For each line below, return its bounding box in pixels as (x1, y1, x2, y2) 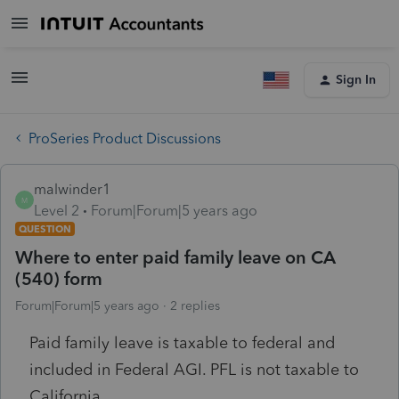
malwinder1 (34, 180, 110, 198)
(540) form (15, 267, 102, 289)
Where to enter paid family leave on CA (15, 246, 336, 268)
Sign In (336, 72, 376, 87)
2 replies (170, 297, 220, 313)
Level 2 (34, 201, 79, 219)
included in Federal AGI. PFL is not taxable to (29, 359, 359, 379)
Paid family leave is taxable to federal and (29, 332, 335, 353)
